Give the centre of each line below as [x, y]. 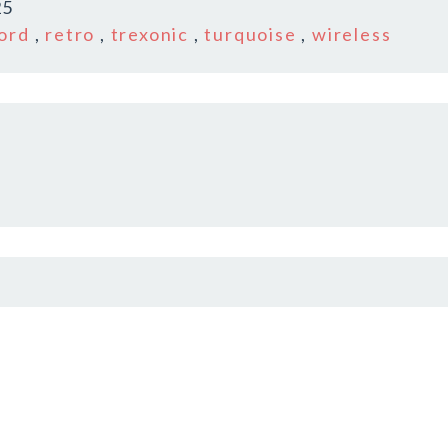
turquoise [250, 34]
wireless [352, 34]
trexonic [150, 34]
